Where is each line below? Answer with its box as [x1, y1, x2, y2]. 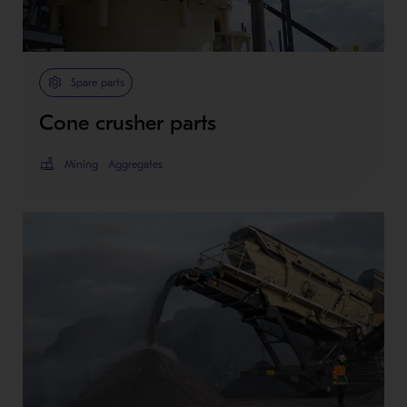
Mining [64, 157, 98, 171]
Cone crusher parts [38, 109, 216, 135]
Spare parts [70, 75, 124, 89]
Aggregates [107, 157, 163, 171]
